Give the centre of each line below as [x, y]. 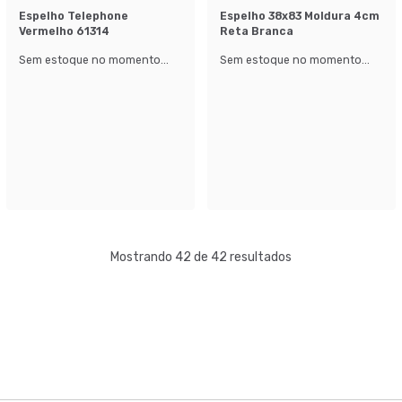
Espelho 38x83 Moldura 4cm [300, 16]
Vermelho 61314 [64, 31]
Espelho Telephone [74, 16]
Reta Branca [257, 31]
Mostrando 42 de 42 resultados [201, 257]
